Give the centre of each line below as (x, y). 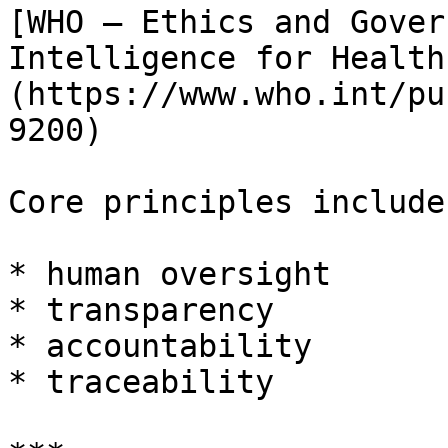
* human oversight (169, 274)
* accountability (160, 346)
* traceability (141, 382)
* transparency (141, 310)
